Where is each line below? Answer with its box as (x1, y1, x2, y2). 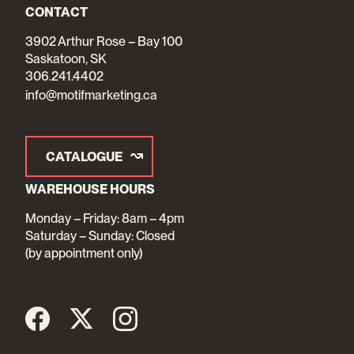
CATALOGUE (46, 149, 122, 165)
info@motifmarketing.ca (25, 87, 157, 104)
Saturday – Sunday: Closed (25, 228, 175, 244)
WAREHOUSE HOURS (25, 181, 155, 198)
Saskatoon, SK (25, 51, 107, 67)
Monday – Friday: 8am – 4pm (25, 210, 184, 227)
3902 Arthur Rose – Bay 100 (25, 33, 183, 50)
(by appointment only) (25, 245, 142, 262)
